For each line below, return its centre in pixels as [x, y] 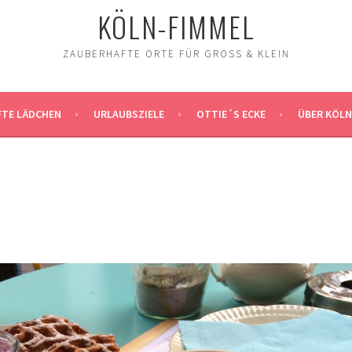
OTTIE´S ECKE [231, 114]
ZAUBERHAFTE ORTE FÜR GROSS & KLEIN [172, 54]
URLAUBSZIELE [128, 114]
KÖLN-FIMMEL [176, 27]
